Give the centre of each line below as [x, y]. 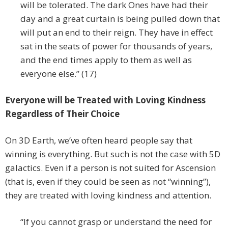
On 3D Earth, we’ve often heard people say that [99, 140]
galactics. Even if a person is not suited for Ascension [110, 168]
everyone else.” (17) [59, 74]
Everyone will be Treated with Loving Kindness [105, 100]
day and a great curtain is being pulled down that [120, 19]
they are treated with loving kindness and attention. [108, 195]
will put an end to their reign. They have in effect [117, 33]
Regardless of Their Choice [62, 114]
